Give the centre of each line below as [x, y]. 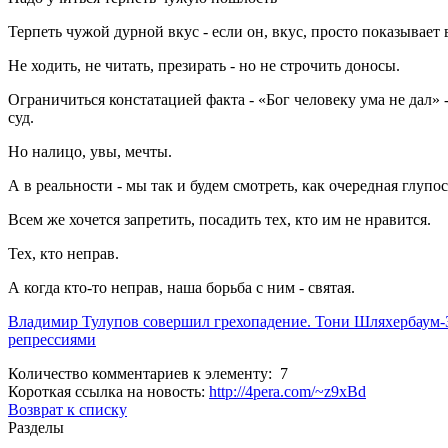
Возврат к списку [67, 410]
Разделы [36, 427]
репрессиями [52, 340]
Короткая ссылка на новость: [108, 392]
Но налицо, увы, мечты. [90, 152]
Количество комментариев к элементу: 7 [148, 374]
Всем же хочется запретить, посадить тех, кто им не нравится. [219, 220]
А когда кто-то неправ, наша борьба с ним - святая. [181, 288]
